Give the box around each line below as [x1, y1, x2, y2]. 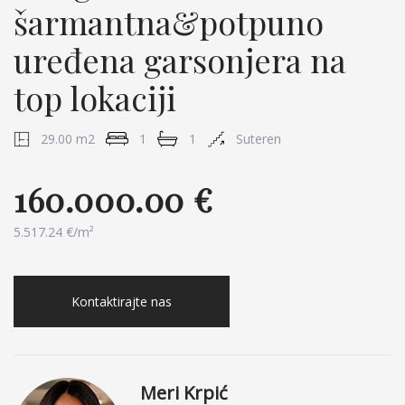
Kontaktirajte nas [71, 293, 172, 310]
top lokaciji [14, 76, 176, 119]
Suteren [236, 130, 281, 147]
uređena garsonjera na [14, 38, 346, 81]
